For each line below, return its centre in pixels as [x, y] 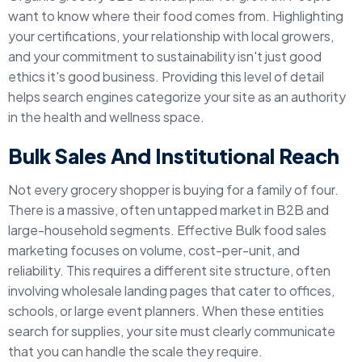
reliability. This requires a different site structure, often [169, 270]
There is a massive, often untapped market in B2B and [168, 210]
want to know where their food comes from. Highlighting [176, 16]
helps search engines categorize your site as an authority [177, 97]
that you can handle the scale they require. [135, 351]
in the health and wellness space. [106, 117]
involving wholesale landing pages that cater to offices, [171, 290]
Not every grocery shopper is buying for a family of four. [173, 189]
